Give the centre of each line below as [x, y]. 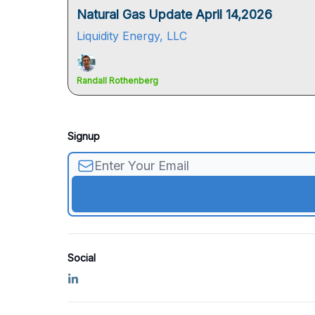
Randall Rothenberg [117, 81]
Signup [84, 136]
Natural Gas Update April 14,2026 [174, 14]
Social [82, 258]
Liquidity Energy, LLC [132, 36]
